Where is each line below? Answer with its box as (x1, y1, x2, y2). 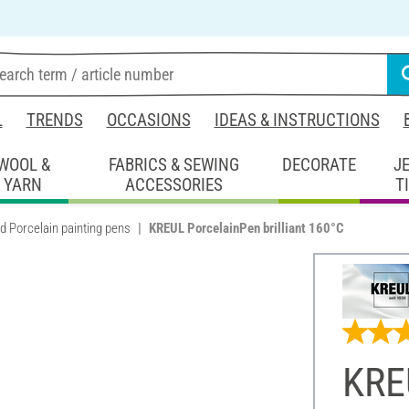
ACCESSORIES (124, 173, 223, 195)
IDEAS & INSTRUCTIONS (214, 110, 380, 131)
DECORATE (282, 153, 357, 175)
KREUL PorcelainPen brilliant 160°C (149, 219, 344, 236)
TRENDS (26, 110, 83, 131)
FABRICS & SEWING (108, 153, 239, 175)
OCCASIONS (106, 110, 191, 131)
